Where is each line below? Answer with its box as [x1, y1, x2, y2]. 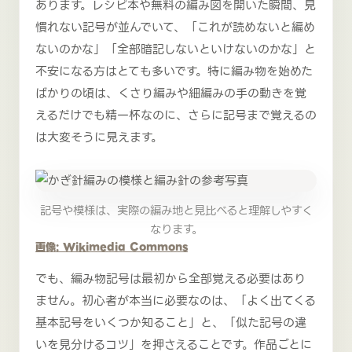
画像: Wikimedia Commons [35, 238, 188, 255]
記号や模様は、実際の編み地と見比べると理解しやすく [39, 200, 313, 220]
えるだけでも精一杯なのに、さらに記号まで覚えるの [35, 105, 317, 125]
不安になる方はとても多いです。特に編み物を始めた [35, 61, 313, 81]
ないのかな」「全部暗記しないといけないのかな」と [35, 39, 316, 59]
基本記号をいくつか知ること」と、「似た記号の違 [35, 313, 306, 332]
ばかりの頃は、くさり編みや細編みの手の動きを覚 [35, 83, 306, 103]
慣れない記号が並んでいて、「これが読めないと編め [35, 17, 315, 37]
